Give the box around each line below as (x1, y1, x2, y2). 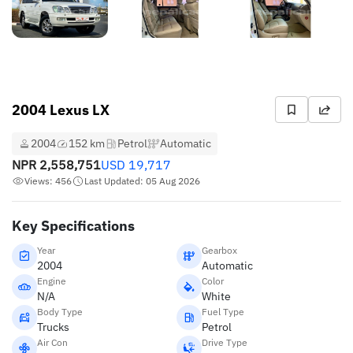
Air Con (37, 336, 68, 348)
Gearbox (202, 244, 237, 256)
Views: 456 (24, 175, 72, 187)
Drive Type (202, 336, 247, 348)
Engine (37, 275, 66, 287)
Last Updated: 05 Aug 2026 (84, 175, 200, 187)
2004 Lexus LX (12, 100, 110, 119)
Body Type (37, 306, 83, 318)
